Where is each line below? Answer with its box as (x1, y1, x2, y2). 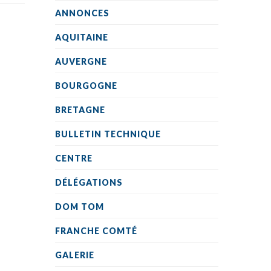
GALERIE (55, 250, 94, 260)
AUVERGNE (55, 56, 107, 67)
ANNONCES (55, 8, 109, 18)
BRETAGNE (55, 105, 105, 115)
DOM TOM (55, 201, 104, 212)
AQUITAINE (55, 32, 108, 42)
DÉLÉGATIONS (55, 177, 123, 188)
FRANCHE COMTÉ (55, 226, 137, 236)
